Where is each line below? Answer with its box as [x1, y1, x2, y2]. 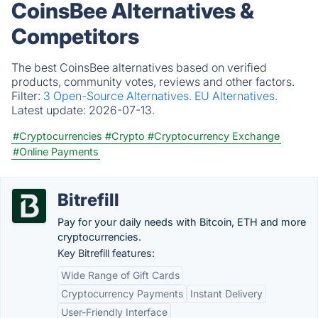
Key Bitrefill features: [57, 247, 155, 259]
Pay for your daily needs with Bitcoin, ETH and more [57, 216, 306, 228]
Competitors [11, 23, 139, 49]
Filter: [11, 89, 43, 103]
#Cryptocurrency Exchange [148, 130, 280, 142]
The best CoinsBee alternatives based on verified [11, 60, 267, 75]
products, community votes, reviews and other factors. [11, 75, 295, 89]
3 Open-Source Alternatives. [43, 89, 194, 103]
